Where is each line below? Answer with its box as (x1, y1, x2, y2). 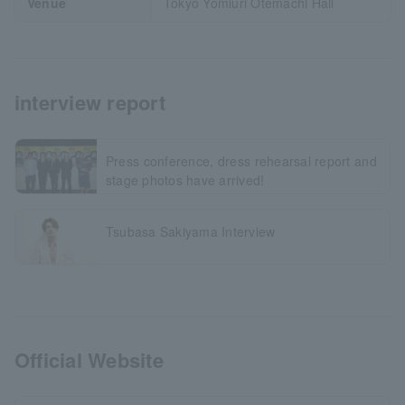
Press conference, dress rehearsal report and (105, 151, 377, 170)
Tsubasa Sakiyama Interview (105, 221, 276, 240)
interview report (14, 87, 165, 117)
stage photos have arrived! (105, 170, 265, 189)
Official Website (14, 344, 164, 374)
